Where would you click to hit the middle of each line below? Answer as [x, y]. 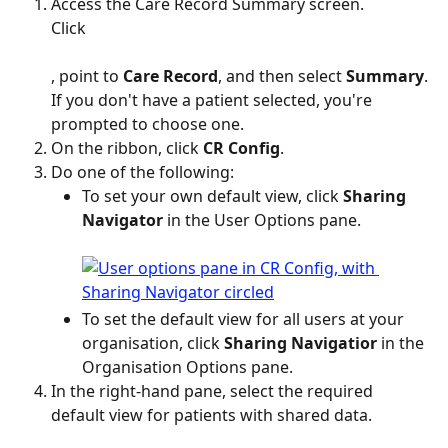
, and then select [282, 75]
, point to [87, 75]
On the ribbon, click [127, 147]
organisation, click [153, 343]
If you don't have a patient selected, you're [213, 99]
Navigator [122, 220]
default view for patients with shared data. [211, 415]
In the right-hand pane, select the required [214, 391]
